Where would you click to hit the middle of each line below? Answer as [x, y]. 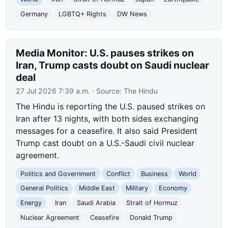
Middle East [97, 188]
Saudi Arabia [96, 203]
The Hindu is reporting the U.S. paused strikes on [111, 106]
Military [137, 188]
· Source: [107, 91]
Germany [34, 14]
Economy [173, 188]
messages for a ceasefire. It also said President [107, 131]
